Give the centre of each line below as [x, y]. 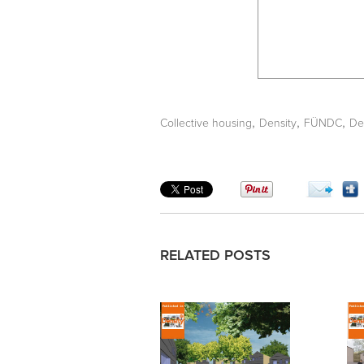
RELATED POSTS [215, 256]
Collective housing [206, 123]
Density [278, 123]
